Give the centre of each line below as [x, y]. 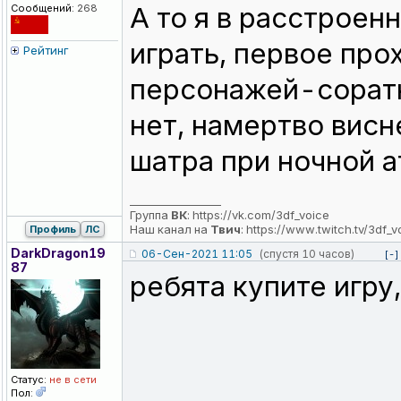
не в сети [72, 380]
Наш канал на [170, 230]
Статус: [29, 380]
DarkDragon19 [58, 253]
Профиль [52, 230]
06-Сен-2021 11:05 [197, 254]
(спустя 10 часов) [307, 254]
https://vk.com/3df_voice [261, 215]
